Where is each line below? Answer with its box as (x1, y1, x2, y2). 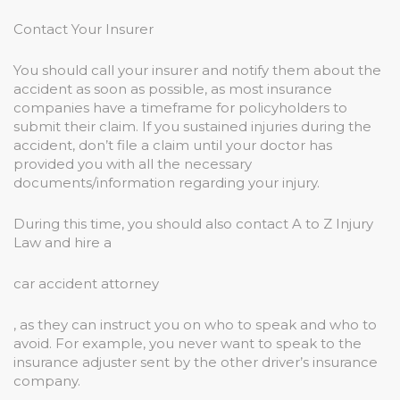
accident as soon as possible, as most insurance (13, 79, 332, 97)
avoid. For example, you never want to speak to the (13, 334, 362, 352)
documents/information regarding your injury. (13, 173, 320, 191)
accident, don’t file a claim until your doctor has (13, 136, 332, 154)
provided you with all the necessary (13, 154, 252, 172)
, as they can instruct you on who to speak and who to (13, 315, 377, 333)
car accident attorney (13, 274, 159, 292)
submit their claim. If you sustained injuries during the (13, 117, 371, 135)
